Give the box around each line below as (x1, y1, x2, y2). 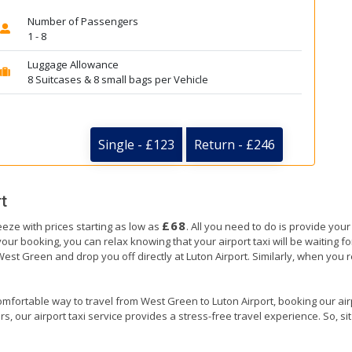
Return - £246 (194, 136, 275, 154)
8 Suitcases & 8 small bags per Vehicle (27, 72, 208, 86)
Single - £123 (98, 136, 174, 154)
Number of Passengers (27, 14, 138, 28)
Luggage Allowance (27, 57, 119, 71)
